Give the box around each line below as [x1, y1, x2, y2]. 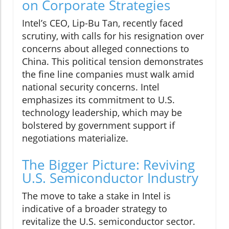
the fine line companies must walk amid [22, 68, 194, 81]
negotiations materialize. [22, 132, 128, 145]
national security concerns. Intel [22, 81, 159, 94]
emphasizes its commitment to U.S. [22, 94, 175, 106]
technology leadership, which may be [22, 106, 182, 119]
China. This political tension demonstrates [22, 55, 203, 68]
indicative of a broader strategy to [22, 202, 167, 215]
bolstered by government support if [22, 119, 175, 132]
